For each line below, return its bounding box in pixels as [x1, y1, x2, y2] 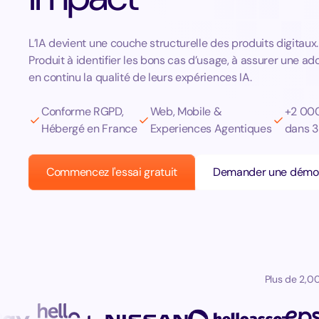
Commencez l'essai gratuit [46, 164, 177, 179]
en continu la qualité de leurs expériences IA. [28, 70, 252, 85]
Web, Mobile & [150, 104, 222, 119]
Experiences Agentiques [150, 121, 272, 136]
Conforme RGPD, [41, 104, 124, 119]
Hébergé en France [41, 121, 137, 136]
